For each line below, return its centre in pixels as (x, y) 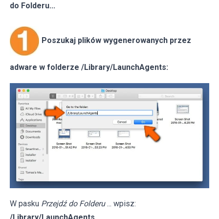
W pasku (25, 204)
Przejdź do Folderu (73, 204)
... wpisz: (121, 204)
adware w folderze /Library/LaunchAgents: (89, 67)
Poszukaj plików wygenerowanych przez (116, 41)
